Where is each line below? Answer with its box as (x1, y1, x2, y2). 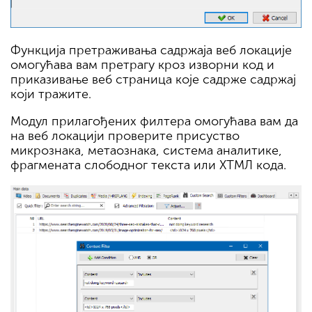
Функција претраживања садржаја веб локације (10, 42, 292, 58)
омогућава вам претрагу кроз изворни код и (10, 56, 274, 72)
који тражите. (10, 86, 91, 102)
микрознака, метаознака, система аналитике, (10, 142, 282, 158)
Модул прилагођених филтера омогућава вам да (10, 113, 298, 129)
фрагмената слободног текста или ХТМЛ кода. (10, 157, 286, 173)
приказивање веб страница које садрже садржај (10, 71, 296, 87)
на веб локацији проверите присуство (10, 127, 240, 143)
